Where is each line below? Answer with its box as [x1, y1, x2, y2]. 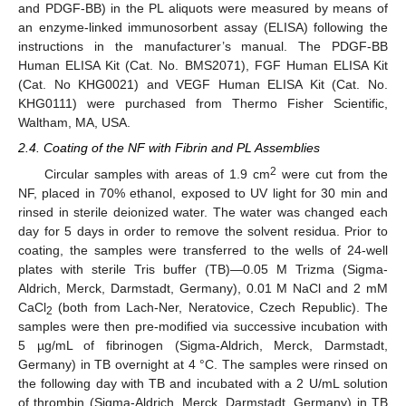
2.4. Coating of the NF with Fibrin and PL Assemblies [18, 140, 320, 156]
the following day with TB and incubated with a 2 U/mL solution [18, 375, 388, 391]
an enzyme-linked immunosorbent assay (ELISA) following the [18, 20, 388, 35]
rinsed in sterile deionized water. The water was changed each [18, 204, 388, 219]
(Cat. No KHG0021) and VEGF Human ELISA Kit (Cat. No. [18, 77, 388, 92]
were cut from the [276, 166, 389, 181]
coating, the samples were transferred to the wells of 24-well [18, 242, 388, 257]
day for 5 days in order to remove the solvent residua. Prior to [18, 223, 388, 238]
